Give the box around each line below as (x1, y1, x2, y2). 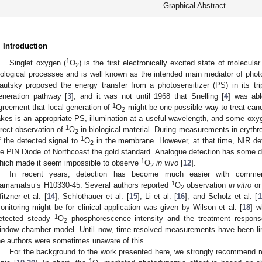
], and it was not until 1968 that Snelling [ (71, 91, 225, 101)
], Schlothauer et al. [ (54, 191, 129, 201)
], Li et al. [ (137, 191, 177, 201)
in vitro (228, 180, 252, 189)
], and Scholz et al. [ (185, 191, 258, 201)
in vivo (156, 158, 178, 167)
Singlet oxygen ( (9, 58, 66, 67)
